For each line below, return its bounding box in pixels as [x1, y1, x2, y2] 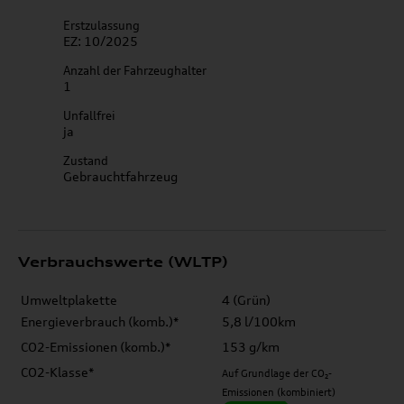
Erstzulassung [63, 18, 140, 32]
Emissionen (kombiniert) [222, 386, 335, 399]
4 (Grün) [222, 292, 271, 308]
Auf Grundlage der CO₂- [222, 367, 332, 380]
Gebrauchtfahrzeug [63, 169, 178, 184]
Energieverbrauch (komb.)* [21, 314, 179, 329]
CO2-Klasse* [21, 364, 94, 380]
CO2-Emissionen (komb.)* [21, 339, 170, 354]
